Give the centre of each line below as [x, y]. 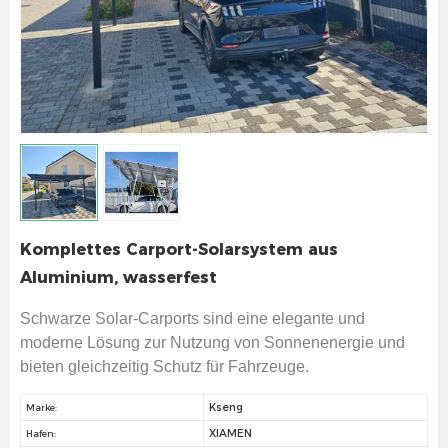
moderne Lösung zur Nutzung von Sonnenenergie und [212, 343]
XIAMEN [230, 434]
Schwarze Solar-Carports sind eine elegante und [192, 319]
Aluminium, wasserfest [118, 278]
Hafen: [41, 434]
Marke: [41, 408]
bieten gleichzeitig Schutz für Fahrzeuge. [164, 367]
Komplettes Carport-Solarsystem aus [179, 250]
